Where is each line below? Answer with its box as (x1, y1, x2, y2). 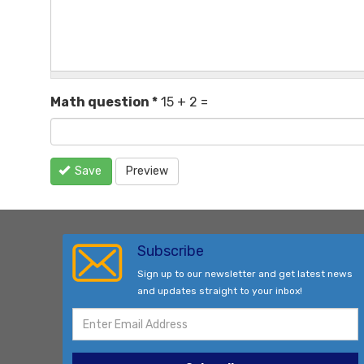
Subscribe (137, 242, 204, 261)
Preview (126, 164, 168, 179)
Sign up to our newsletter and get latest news (137, 268, 353, 280)
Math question (50, 94, 152, 110)
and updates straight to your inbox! (137, 285, 302, 297)
